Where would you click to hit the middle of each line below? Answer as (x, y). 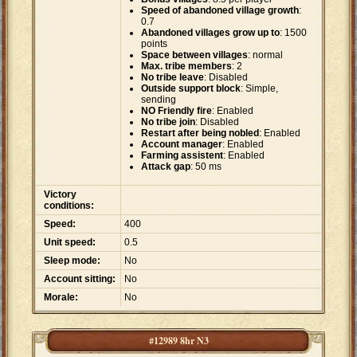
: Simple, (259, 89)
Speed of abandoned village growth (220, 11)
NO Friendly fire (177, 111)
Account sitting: (80, 279)
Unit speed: (70, 243)
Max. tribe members (186, 67)
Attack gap (166, 167)
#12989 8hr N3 (178, 341)
